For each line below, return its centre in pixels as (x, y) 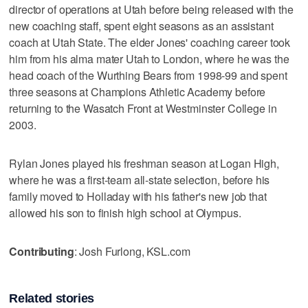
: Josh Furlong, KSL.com (132, 251)
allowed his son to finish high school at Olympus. (125, 212)
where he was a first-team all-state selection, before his (140, 179)
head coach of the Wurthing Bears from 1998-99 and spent (148, 75)
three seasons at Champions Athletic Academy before (137, 91)
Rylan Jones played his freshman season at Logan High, (144, 163)
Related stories (52, 298)
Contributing (42, 251)
